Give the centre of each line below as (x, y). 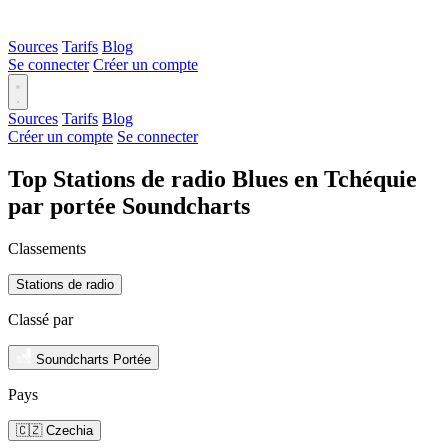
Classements (47, 248)
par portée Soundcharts (129, 205)
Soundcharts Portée (93, 359)
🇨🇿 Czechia (54, 430)
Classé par (40, 319)
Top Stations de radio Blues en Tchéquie (212, 178)
